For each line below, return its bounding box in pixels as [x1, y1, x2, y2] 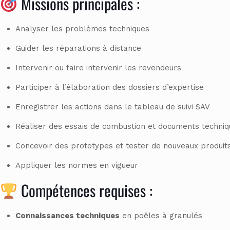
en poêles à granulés [120, 211, 202, 221]
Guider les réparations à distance [15, 44, 141, 53]
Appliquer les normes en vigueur [15, 161, 138, 170]
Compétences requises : [17, 179, 153, 202]
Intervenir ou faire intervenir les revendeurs [15, 63, 181, 73]
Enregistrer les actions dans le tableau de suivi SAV [15, 102, 210, 112]
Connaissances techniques [15, 211, 120, 221]
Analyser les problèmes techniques [15, 24, 149, 34]
